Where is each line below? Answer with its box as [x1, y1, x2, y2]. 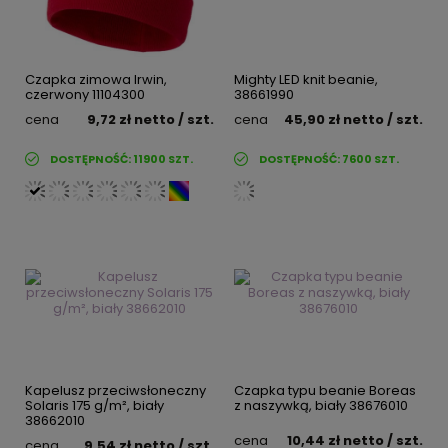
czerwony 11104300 [25, 85, 145, 105]
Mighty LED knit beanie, [234, 70, 378, 90]
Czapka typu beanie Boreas [234, 381, 416, 401]
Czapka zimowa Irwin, [25, 70, 167, 90]
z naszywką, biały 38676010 [234, 396, 408, 416]
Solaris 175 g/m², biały [25, 396, 164, 416]
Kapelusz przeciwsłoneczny [25, 381, 206, 401]
